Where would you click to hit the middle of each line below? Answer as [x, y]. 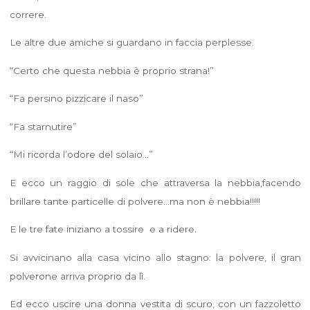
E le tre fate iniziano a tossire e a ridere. [103, 229]
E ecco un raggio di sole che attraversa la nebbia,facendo [155, 182]
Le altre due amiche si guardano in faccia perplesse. [131, 43]
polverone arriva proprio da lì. [77, 276]
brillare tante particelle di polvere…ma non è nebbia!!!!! [135, 201]
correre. [28, 14]
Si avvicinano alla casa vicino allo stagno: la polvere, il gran [155, 257]
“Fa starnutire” [43, 126]
